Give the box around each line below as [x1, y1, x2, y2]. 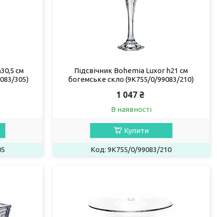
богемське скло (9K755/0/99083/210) [68, 75, 194, 83]
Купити [124, 126, 149, 135]
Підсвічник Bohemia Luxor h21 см [74, 66, 188, 75]
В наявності [110, 105, 152, 113]
